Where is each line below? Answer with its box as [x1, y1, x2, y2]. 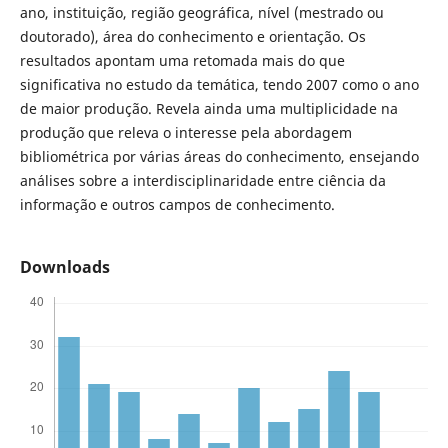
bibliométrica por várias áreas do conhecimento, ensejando [19, 147, 419, 166]
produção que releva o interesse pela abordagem [19, 123, 352, 142]
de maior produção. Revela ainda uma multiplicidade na [19, 99, 398, 118]
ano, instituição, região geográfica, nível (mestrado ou [19, 3, 384, 22]
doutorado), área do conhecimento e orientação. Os [19, 27, 366, 46]
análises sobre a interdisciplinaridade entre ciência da [19, 171, 386, 190]
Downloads [19, 256, 110, 279]
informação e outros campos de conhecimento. [19, 195, 335, 214]
